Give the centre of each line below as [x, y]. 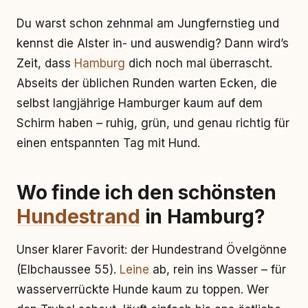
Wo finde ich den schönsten [146, 192]
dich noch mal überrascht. [199, 63]
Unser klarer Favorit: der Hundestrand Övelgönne [152, 250]
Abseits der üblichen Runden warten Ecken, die [147, 83]
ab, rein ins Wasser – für [218, 269]
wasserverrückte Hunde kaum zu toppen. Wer [143, 289]
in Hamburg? [202, 217]
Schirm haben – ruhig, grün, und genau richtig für [153, 123]
